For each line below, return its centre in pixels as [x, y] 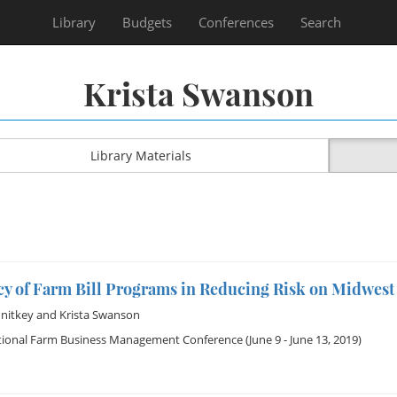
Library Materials [140, 156]
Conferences [236, 22]
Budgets [147, 22]
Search [321, 22]
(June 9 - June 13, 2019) [302, 339]
